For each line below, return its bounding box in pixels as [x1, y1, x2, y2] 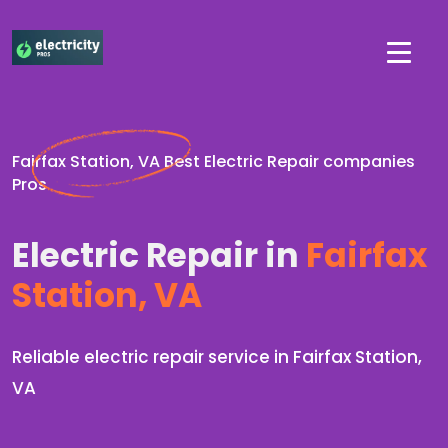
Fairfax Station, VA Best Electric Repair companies [12, 150, 415, 173]
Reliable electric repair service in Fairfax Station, [12, 345, 422, 369]
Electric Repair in [12, 232, 299, 279]
